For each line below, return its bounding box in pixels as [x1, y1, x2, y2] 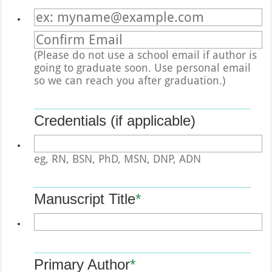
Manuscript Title [34, 190, 136, 207]
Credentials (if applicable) [34, 112, 196, 129]
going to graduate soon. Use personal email [34, 61, 251, 74]
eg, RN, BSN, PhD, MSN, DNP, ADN [34, 152, 202, 165]
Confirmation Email [33, 25, 131, 38]
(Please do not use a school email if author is [34, 48, 257, 61]
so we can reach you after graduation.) [34, 73, 226, 87]
